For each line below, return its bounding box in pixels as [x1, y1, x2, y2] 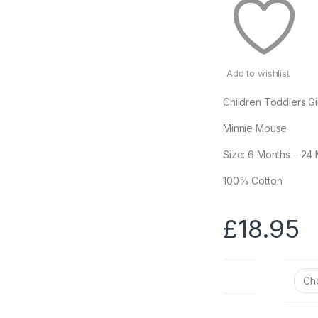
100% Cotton [223, 174, 283, 187]
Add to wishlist [226, 67, 290, 79]
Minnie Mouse [223, 121, 287, 134]
